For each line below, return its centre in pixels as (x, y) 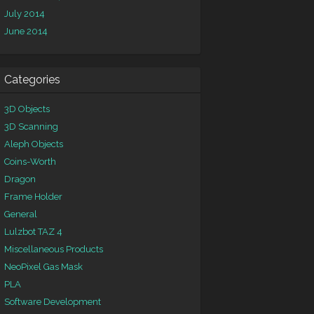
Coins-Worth (30, 162)
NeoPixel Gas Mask (43, 267)
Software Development (53, 302)
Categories (32, 80)
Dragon (20, 179)
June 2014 (26, 31)
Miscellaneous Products (54, 249)
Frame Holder (33, 197)
